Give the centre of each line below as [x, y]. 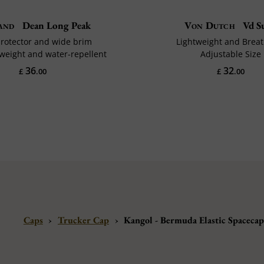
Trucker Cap [83, 220]
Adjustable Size [231, 54]
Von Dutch [210, 25]
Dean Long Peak [55, 25]
